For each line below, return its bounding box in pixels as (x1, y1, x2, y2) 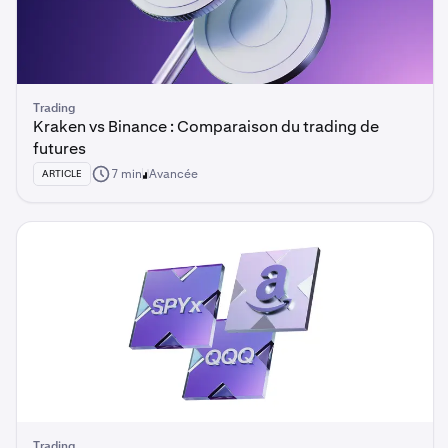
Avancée (149, 166, 198, 182)
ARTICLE (42, 167, 82, 180)
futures (33, 138, 86, 159)
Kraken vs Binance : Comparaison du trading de (33, 116, 379, 137)
